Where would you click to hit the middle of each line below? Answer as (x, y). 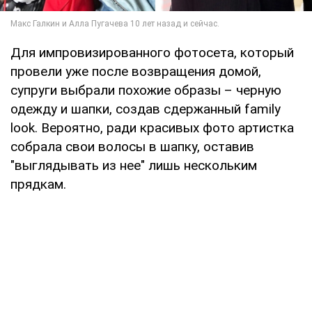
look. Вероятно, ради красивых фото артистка (152, 127)
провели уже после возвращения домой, (136, 71)
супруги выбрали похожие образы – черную (146, 90)
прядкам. (38, 184)
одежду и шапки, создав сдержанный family (146, 109)
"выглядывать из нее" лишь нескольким (134, 165)
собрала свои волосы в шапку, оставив (132, 146)
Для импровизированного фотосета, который (152, 52)
